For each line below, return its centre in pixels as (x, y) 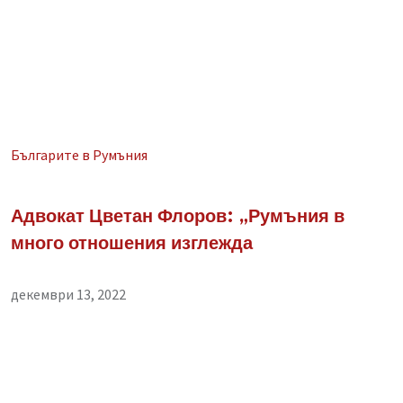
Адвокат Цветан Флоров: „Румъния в (178, 217)
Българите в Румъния (79, 155)
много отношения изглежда (132, 244)
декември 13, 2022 (68, 294)
